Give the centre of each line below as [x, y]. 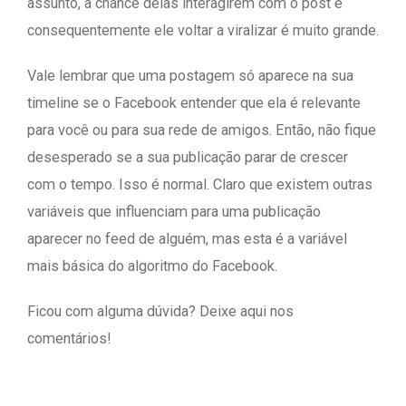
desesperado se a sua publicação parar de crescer [188, 157]
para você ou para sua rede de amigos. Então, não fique [202, 130]
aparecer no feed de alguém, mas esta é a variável [187, 238]
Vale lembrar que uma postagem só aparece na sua [190, 75]
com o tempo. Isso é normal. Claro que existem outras [200, 184]
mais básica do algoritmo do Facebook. [152, 266]
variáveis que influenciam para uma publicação [174, 211]
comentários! [69, 338]
